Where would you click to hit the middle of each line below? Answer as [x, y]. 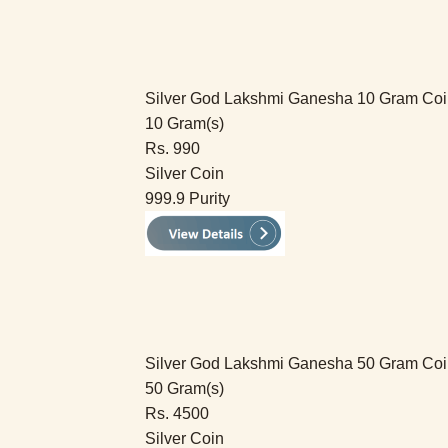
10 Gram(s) [184, 123]
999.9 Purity [187, 198]
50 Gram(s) [184, 388]
